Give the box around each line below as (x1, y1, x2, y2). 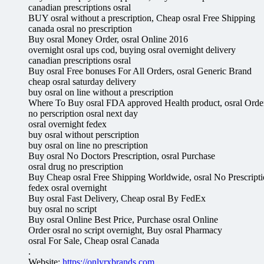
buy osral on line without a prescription (28, 87, 173, 97)
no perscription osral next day (28, 108, 138, 118)
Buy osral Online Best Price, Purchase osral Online (28, 214, 218, 225)
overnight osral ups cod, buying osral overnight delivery (28, 44, 236, 55)
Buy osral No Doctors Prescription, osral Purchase (28, 150, 215, 161)
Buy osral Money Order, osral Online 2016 (28, 34, 188, 44)
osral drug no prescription (28, 161, 123, 171)
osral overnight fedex (28, 118, 107, 129)
